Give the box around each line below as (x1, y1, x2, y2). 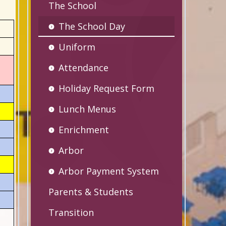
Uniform (58, 41, 95, 53)
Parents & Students (48, 186, 133, 198)
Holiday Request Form (58, 82, 154, 94)
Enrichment (58, 124, 109, 136)
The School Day (58, 20, 125, 32)
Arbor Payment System (58, 165, 159, 177)
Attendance (58, 62, 108, 74)
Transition (48, 206, 94, 218)
